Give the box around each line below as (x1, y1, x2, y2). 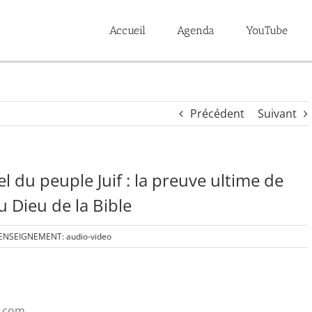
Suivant (258, 106, 297, 121)
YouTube (246, 23, 288, 37)
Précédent (190, 106, 245, 121)
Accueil (109, 23, 146, 37)
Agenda (177, 23, 214, 37)
